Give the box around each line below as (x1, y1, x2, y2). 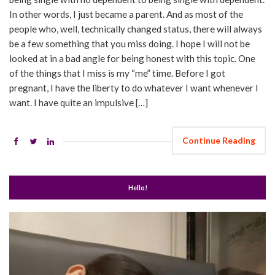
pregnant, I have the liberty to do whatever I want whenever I (9, 82, 258, 94)
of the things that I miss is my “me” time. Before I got (9, 68, 225, 79)
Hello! (128, 184, 147, 192)
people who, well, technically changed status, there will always (9, 23, 262, 35)
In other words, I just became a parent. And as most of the (9, 9, 243, 20)
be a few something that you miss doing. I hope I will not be (9, 38, 250, 50)
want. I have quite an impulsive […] (9, 97, 148, 109)
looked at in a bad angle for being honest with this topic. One (9, 53, 255, 64)
